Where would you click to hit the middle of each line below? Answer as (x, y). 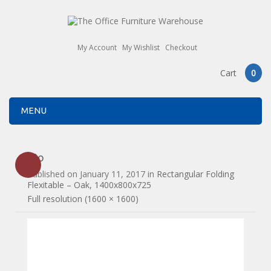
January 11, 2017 (113, 174)
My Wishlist (141, 48)
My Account (97, 48)
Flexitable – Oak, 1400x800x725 (90, 184)
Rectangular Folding (196, 174)
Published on (54, 174)
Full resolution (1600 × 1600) (83, 198)
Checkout (181, 48)
